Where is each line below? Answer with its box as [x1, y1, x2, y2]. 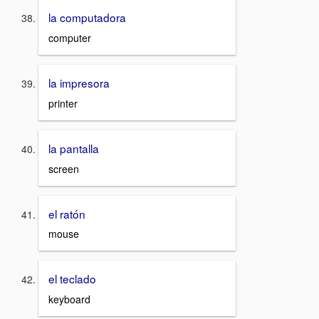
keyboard [48, 291, 90, 306]
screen [48, 161, 79, 176]
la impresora [48, 75, 110, 91]
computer [48, 31, 91, 46]
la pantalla [48, 140, 99, 156]
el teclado [48, 271, 96, 287]
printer [48, 95, 78, 110]
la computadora [48, 9, 126, 26]
